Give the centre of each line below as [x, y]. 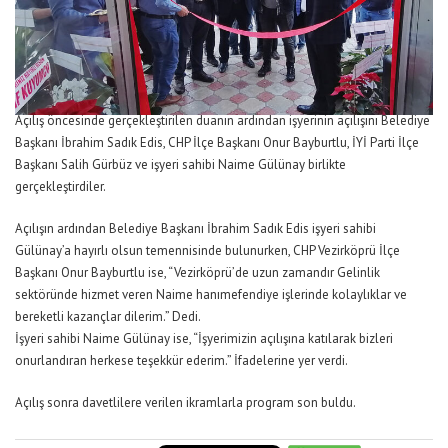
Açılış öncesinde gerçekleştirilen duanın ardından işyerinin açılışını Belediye [222, 121]
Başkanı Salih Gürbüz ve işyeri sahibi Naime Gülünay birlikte [180, 165]
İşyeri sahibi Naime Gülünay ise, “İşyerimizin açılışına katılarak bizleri [204, 339]
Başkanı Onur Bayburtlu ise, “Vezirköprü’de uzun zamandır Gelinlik [197, 273]
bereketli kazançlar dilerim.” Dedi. [108, 317]
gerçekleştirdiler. [60, 187]
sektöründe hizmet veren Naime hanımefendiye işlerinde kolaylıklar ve [211, 295]
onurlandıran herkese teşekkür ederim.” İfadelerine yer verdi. [181, 361]
